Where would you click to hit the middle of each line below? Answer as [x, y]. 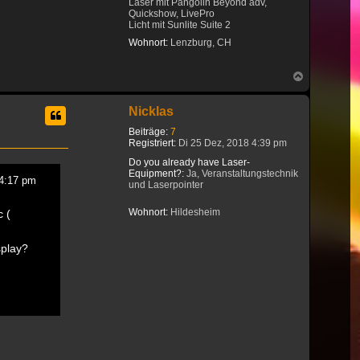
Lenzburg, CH [200, 42]
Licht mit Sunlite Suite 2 [180, 25]
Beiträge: [148, 132]
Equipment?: [156, 174]
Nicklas [151, 112]
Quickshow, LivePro [172, 13]
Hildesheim [194, 213]
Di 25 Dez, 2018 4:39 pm [231, 143]
